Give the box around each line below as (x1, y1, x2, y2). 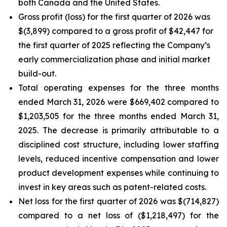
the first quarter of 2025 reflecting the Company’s (18, 40, 210, 50)
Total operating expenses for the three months (18, 83, 219, 93)
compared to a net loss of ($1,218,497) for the (18, 210, 219, 220)
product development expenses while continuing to (18, 168, 219, 178)
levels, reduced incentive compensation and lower (18, 154, 219, 164)
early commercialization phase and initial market (18, 54, 210, 64)
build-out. (18, 68, 56, 79)
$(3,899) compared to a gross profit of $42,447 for (18, 26, 213, 36)
